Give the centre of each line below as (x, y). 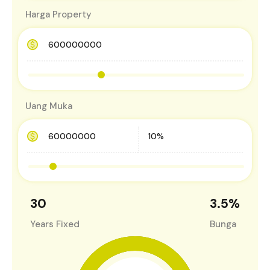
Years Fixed (55, 224)
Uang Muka (49, 106)
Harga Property (58, 14)
